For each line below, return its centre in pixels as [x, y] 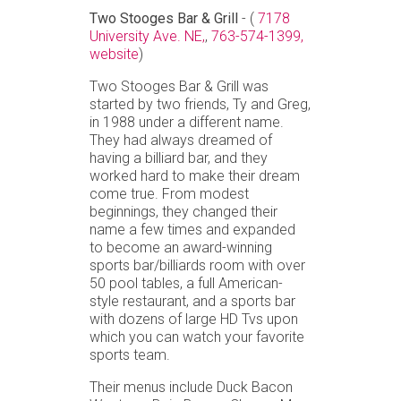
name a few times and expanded [192, 229]
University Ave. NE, [147, 36]
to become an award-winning [181, 247]
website [114, 54]
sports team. [130, 354]
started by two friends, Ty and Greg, [200, 104]
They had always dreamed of [181, 140]
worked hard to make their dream [195, 175]
